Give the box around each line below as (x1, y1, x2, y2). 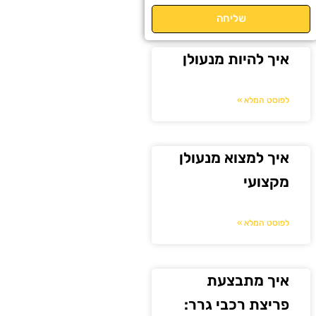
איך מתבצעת (207, 271, 290, 289)
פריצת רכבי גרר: (184, 295, 290, 313)
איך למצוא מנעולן (179, 148, 290, 166)
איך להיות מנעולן (183, 49, 290, 68)
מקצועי (243, 172, 290, 190)
